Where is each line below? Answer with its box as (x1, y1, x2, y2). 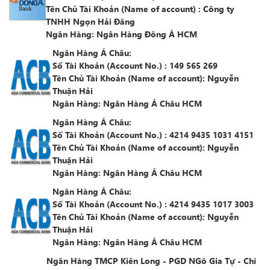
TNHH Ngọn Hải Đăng (46, 16, 135, 27)
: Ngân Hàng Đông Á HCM (92, 28, 197, 40)
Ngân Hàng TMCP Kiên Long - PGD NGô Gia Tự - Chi (46, 255, 256, 266)
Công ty (203, 3, 234, 14)
